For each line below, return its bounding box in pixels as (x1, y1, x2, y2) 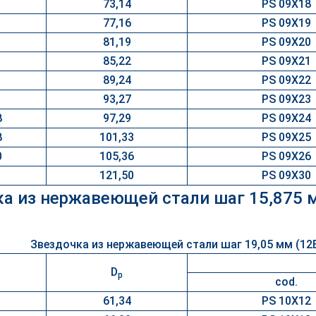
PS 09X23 (262, 92, 311, 106)
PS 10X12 (262, 294, 311, 308)
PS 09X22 (262, 73, 311, 87)
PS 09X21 (262, 54, 311, 68)
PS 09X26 (262, 150, 311, 163)
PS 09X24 (262, 111, 311, 125)
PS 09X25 (262, 130, 311, 144)
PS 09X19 (262, 16, 311, 30)
